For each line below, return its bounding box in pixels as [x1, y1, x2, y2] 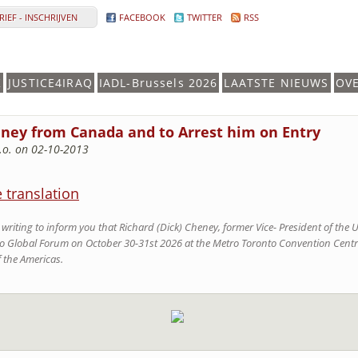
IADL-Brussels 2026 [98, 75, 218, 90]
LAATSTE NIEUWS [224, 75, 329, 90]
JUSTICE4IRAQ [8, 75, 93, 90]
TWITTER [187, 11, 222, 23]
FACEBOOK [119, 11, 165, 23]
